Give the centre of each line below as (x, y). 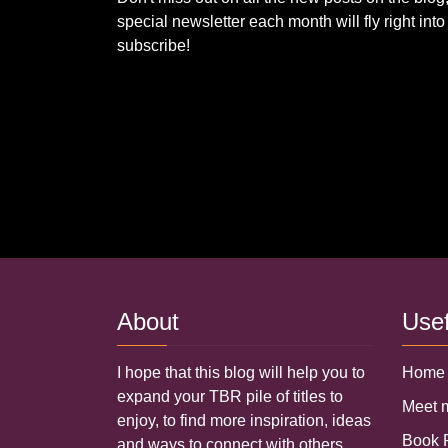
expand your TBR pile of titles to (230, 396)
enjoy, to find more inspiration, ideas (244, 420)
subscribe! (153, 45)
